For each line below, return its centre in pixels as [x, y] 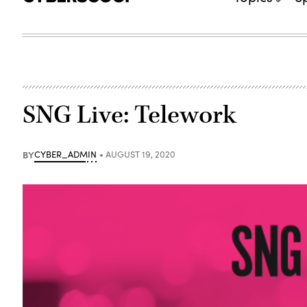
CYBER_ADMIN [66, 154]
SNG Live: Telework [130, 115]
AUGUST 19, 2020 [141, 154]
